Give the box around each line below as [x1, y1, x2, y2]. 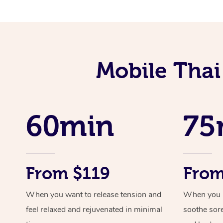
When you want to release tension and [26, 189, 161, 200]
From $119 [26, 163, 110, 183]
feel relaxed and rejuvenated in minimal [26, 204, 162, 215]
